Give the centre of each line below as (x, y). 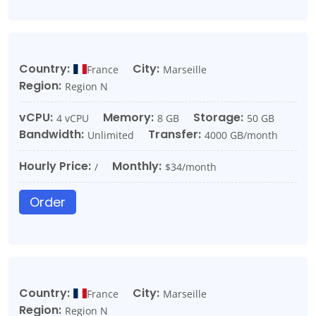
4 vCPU (73, 118)
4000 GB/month (241, 135)
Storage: (218, 117)
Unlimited (111, 135)
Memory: (128, 117)
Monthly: (137, 166)
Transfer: (175, 134)
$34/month (191, 166)
